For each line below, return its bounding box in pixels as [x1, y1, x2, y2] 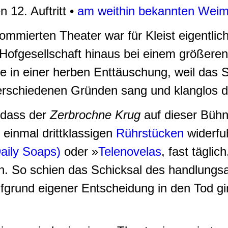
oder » [61, 145, 98, 158]
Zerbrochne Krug [50, 108, 144, 122]
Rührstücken [116, 126, 187, 140]
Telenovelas [98, 145, 161, 158]
